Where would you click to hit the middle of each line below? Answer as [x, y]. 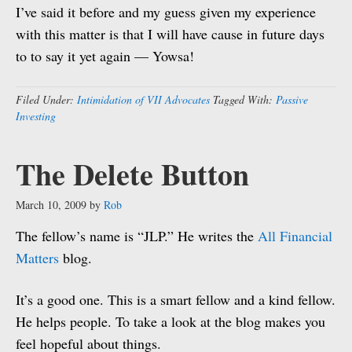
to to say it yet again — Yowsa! [105, 56]
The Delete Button [132, 174]
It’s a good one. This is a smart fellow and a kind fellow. [176, 299]
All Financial [295, 236]
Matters [37, 258]
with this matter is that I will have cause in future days [170, 34]
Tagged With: [244, 99]
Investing [36, 116]
